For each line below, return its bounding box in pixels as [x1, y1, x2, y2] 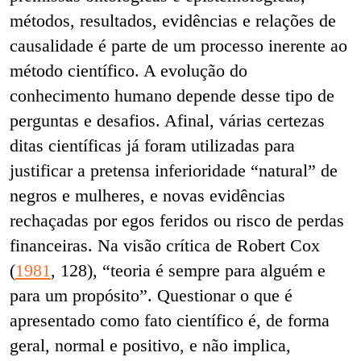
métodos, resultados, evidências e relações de [10, 10, 336, 31]
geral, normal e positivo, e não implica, [10, 334, 291, 355]
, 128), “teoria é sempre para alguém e [51, 259, 326, 280]
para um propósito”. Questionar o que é [10, 284, 293, 305]
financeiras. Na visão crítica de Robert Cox [10, 234, 320, 255]
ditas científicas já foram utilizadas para [10, 135, 295, 156]
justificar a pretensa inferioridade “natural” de [10, 160, 338, 180]
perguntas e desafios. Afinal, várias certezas [10, 110, 325, 131]
